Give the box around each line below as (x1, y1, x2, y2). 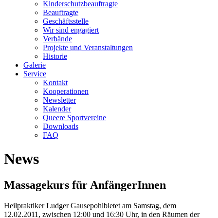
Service (23, 70, 46, 78)
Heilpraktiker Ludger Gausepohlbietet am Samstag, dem (4, 201, 176, 210)
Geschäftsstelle (43, 17, 89, 25)
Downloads (43, 122, 78, 130)
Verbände (43, 35, 72, 43)
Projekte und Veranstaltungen (43, 43, 133, 52)
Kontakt (43, 78, 68, 87)
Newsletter (43, 96, 76, 104)
